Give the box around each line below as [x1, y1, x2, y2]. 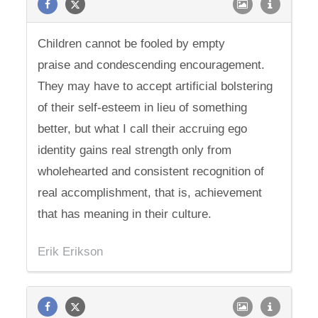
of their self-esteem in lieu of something [38, 101, 248, 114]
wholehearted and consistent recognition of [38, 165, 265, 178]
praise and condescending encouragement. [38, 58, 265, 72]
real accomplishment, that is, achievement [38, 186, 263, 199]
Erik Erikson [38, 245, 104, 258]
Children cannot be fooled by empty [38, 37, 226, 50]
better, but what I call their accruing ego [38, 122, 248, 136]
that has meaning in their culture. [38, 207, 212, 221]
